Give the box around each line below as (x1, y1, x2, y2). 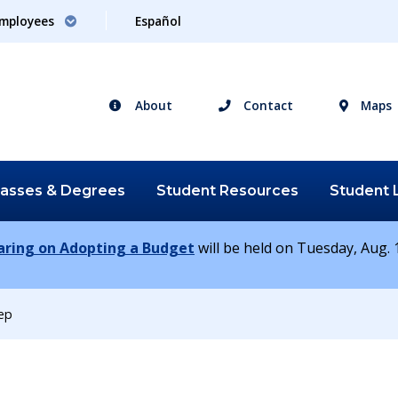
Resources (219, 181, 299, 199)
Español (135, 12, 181, 30)
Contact (239, 97, 293, 115)
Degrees (60, 181, 126, 199)
